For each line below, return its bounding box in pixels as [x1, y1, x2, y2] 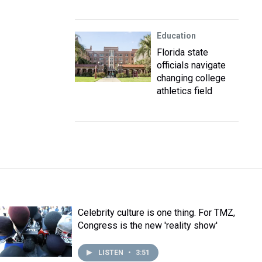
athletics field [157, 85, 212, 96]
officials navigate [157, 60, 226, 71]
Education [157, 31, 196, 40]
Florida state [157, 47, 208, 58]
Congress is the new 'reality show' [78, 220, 218, 231]
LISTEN [98, 249, 126, 257]
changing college [157, 73, 226, 84]
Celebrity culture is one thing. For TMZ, [78, 207, 236, 218]
